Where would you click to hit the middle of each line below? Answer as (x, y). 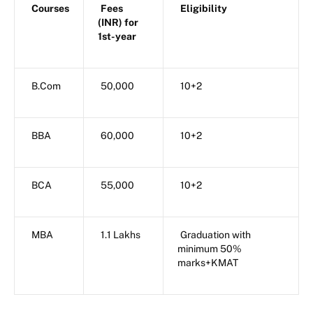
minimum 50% (210, 248)
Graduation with (216, 234)
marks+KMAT (208, 262)
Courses (50, 8)
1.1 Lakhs (121, 234)
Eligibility (204, 8)
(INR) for (118, 22)
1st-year (117, 36)
